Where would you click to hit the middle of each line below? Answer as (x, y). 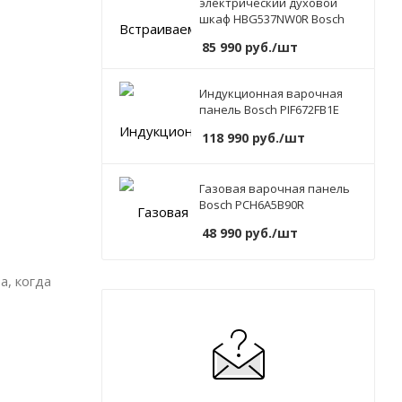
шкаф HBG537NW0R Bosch (272, 19)
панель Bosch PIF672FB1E (269, 110)
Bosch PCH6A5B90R (252, 205)
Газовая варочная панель (275, 189)
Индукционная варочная (271, 94)
